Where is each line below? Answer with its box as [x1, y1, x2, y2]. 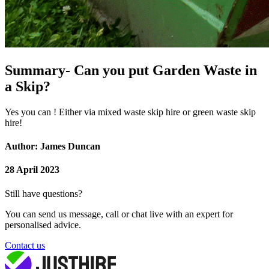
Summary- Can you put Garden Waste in [5, 62, 257, 78]
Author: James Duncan [5, 141, 100, 152]
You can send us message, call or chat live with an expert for [5, 208, 233, 219]
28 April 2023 [5, 165, 59, 175]
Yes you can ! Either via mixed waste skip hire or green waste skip [5, 106, 256, 117]
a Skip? [5, 78, 50, 94]
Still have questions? [5, 188, 82, 199]
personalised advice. [5, 219, 81, 230]
